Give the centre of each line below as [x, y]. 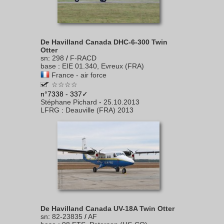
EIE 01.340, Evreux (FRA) [103, 66]
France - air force [79, 75]
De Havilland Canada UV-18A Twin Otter [107, 208]
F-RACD [83, 58]
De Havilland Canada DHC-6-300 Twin [104, 42]
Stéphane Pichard [69, 102]
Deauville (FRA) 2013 [99, 110]
